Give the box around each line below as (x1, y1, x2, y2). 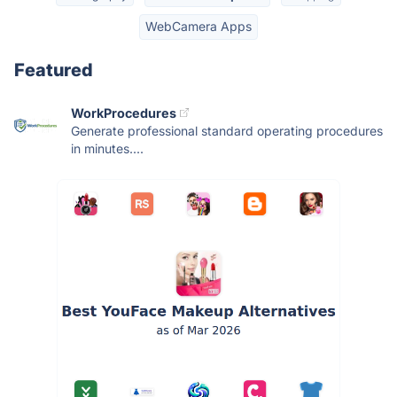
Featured (14, 58, 93, 81)
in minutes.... (71, 140, 144, 156)
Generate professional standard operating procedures (71, 122, 383, 138)
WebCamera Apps (145, 19, 252, 35)
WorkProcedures (71, 105, 176, 121)
